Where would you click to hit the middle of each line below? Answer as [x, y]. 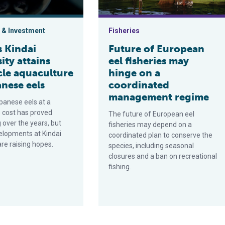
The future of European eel [152, 114]
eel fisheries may [149, 61]
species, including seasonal [151, 146]
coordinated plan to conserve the [161, 135]
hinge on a [135, 73]
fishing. [120, 167]
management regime [159, 97]
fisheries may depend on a [150, 125]
